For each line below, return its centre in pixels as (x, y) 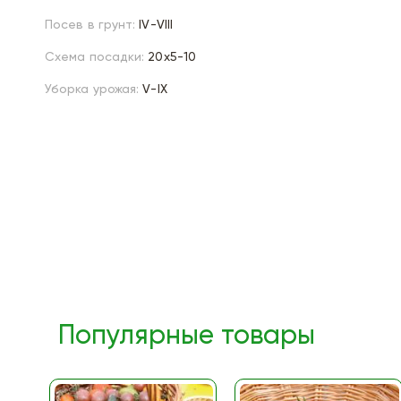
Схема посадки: (95, 57)
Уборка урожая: (92, 90)
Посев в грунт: (90, 25)
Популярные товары (187, 337)
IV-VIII (156, 25)
